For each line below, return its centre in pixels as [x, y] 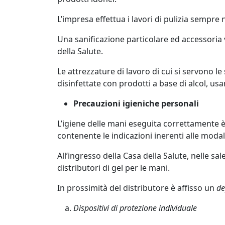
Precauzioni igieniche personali [136, 103]
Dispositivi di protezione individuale [135, 208]
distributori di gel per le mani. [114, 168]
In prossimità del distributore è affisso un [137, 188]
